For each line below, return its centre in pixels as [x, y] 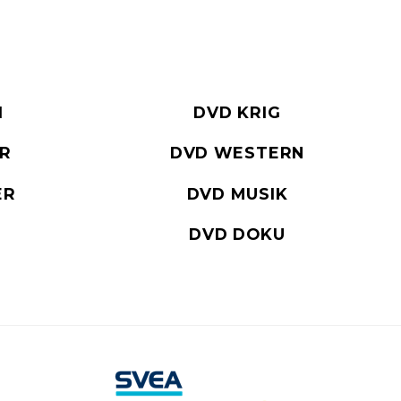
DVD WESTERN [237, 153]
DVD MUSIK [237, 193]
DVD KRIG [237, 113]
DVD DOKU [237, 234]
